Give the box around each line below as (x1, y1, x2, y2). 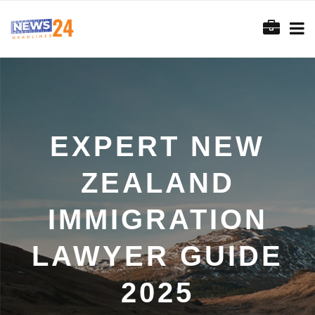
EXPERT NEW (50, 131, 265, 162)
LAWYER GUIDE (32, 240, 283, 271)
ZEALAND (80, 167, 235, 198)
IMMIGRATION (47, 204, 268, 235)
